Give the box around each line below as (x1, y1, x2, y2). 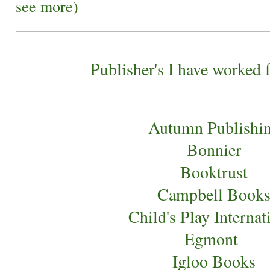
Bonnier (187, 138, 242, 162)
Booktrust (180, 160, 248, 184)
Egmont (184, 227, 244, 251)
